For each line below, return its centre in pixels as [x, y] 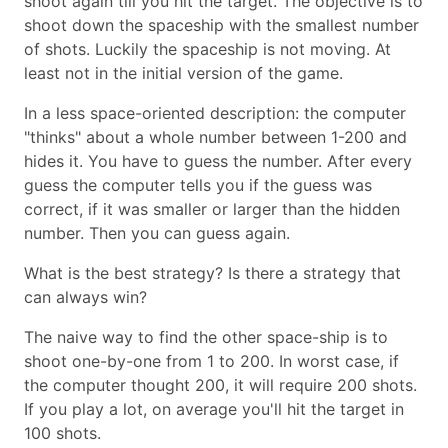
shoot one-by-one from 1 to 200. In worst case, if [211, 360]
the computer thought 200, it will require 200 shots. [220, 384]
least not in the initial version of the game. [183, 72]
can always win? [85, 296]
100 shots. [62, 432]
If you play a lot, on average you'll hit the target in [214, 408]
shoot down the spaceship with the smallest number [221, 24]
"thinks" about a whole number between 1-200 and [215, 136]
